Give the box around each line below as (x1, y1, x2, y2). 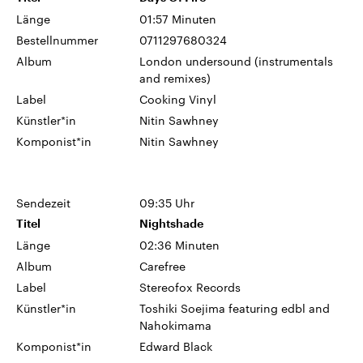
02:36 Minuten (139, 237, 220, 252)
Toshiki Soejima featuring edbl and (139, 301, 331, 315)
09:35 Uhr (139, 195, 195, 210)
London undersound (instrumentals (139, 53, 334, 68)
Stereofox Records (139, 280, 241, 294)
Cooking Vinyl (139, 92, 217, 106)
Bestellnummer (16, 32, 98, 47)
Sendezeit (16, 195, 70, 210)
